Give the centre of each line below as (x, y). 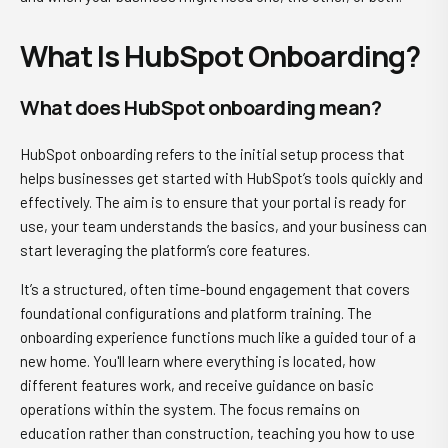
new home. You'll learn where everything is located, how (198, 361)
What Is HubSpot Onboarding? (220, 56)
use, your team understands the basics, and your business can (223, 226)
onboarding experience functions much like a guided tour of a (218, 337)
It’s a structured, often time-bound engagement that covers (215, 289)
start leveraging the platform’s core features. (165, 250)
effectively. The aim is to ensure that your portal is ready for (213, 202)
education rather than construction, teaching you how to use (217, 433)
